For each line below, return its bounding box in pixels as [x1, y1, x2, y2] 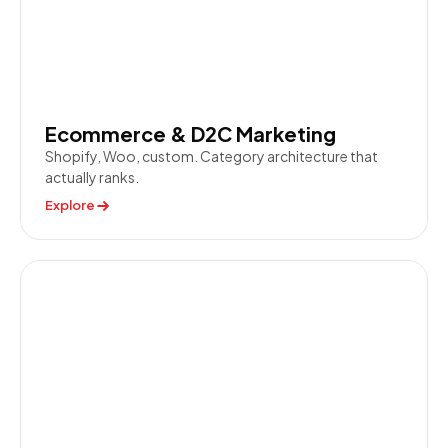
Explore [45, 197, 95, 213]
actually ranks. [45, 168, 139, 186]
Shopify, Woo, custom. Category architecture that [45, 147, 378, 165]
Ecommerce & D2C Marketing [45, 121, 336, 146]
